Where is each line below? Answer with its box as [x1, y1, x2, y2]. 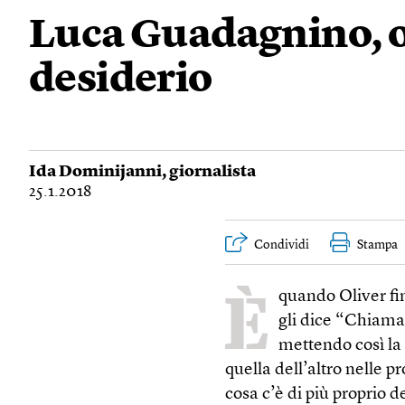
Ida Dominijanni [29, 164, 162, 180]
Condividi [254, 239, 310, 251]
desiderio [29, 61, 212, 101]
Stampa [357, 239, 399, 251]
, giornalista [162, 164, 256, 180]
